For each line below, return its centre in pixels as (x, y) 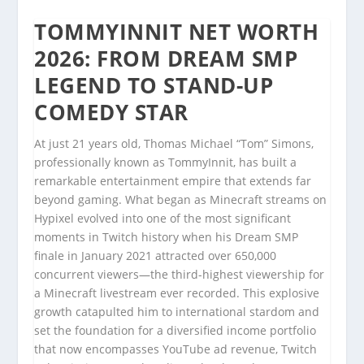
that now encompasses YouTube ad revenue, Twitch (176, 349)
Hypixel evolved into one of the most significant (163, 218)
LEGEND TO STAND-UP (154, 85)
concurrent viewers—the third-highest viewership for (180, 274)
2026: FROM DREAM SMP (166, 58)
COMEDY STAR (111, 112)
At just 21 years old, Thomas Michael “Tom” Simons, (174, 143)
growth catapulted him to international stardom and (177, 312)
